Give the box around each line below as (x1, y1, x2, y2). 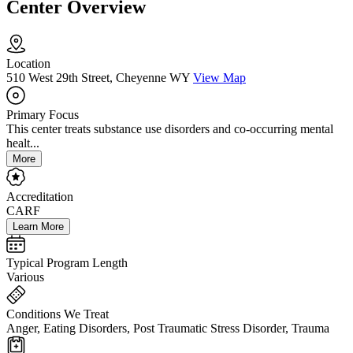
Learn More (13, 221, 64, 233)
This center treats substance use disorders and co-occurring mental (6, 122, 333, 136)
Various (6, 270, 44, 284)
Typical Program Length (6, 256, 128, 270)
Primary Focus (6, 108, 79, 122)
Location (6, 57, 50, 71)
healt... (6, 136, 39, 150)
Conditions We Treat (6, 307, 109, 321)
